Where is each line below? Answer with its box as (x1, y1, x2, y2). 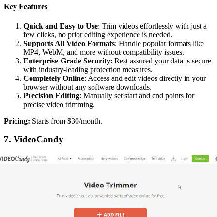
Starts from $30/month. (30, 116, 102, 125)
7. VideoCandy (4, 134, 66, 145)
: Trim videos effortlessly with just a (98, 21, 207, 30)
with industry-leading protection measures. (23, 65, 153, 74)
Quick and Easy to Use (23, 21, 98, 30)
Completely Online (23, 74, 84, 82)
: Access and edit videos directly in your (84, 74, 206, 82)
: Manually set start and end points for (79, 91, 194, 100)
